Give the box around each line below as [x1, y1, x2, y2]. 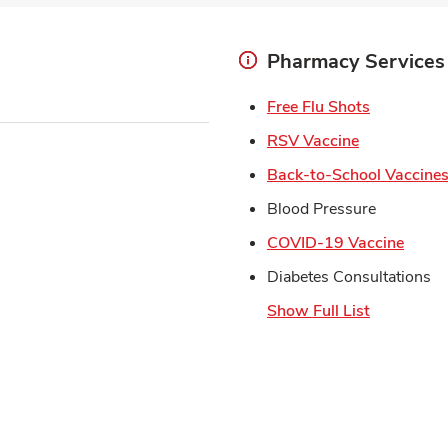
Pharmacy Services [267, 48, 445, 76]
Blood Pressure [267, 198, 376, 221]
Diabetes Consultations [267, 266, 431, 289]
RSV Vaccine [267, 130, 359, 153]
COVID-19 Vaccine [267, 232, 404, 255]
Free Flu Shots [267, 96, 370, 119]
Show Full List [267, 300, 370, 323]
